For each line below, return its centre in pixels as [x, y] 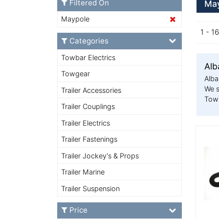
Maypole [76, 19]
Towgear [76, 74]
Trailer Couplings [88, 107]
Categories [89, 41]
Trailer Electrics [86, 123]
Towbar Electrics [88, 57]
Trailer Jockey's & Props [100, 155]
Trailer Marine [83, 172]
